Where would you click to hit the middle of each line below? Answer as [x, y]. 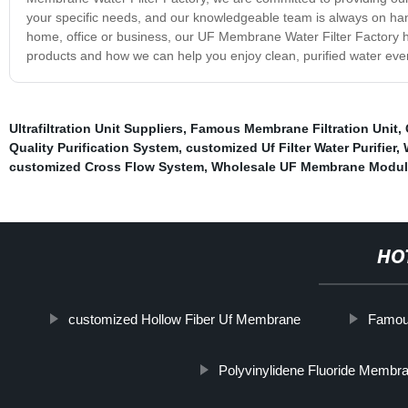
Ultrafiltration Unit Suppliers [96, 128]
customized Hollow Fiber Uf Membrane [185, 319]
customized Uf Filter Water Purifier [291, 147]
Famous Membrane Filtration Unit [294, 128]
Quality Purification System [93, 147]
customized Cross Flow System [106, 166]
